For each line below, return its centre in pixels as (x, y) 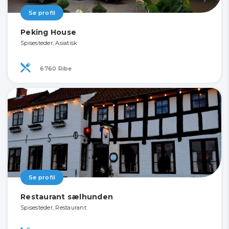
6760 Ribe (55, 68)
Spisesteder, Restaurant (53, 208)
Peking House (48, 32)
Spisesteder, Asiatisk (49, 43)
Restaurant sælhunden (67, 197)
